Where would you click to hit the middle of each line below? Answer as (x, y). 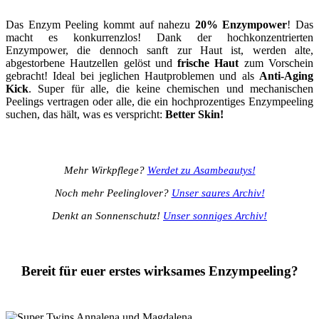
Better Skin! (194, 114)
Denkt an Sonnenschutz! (108, 215)
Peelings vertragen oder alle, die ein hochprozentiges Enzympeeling (159, 101)
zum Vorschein (276, 63)
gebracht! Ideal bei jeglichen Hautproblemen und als (132, 75)
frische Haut (208, 63)
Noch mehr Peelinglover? (113, 193)
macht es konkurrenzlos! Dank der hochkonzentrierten (159, 37)
